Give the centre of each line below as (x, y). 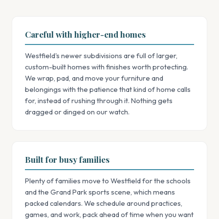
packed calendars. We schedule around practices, (104, 203)
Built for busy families (67, 159)
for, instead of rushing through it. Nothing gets (99, 100)
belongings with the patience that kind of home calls (108, 89)
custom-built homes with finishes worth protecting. (107, 67)
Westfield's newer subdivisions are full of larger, (101, 55)
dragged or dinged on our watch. (77, 112)
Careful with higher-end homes (85, 34)
